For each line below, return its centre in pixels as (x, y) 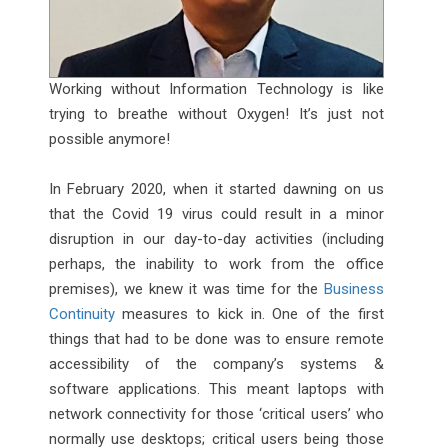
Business (353, 288)
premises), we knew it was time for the (186, 288)
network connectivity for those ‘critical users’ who (216, 413)
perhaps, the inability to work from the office (216, 263)
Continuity (81, 313)
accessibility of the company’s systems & (216, 363)
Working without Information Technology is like (216, 88)
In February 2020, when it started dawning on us (216, 188)
